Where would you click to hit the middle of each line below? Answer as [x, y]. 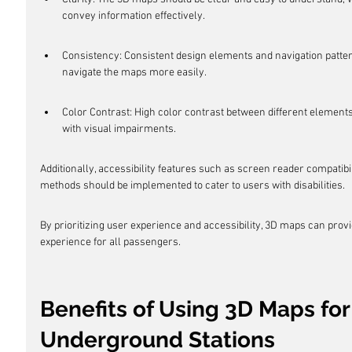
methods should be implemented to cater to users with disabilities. [192, 186]
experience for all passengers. [110, 242]
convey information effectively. [134, 16]
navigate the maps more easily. [134, 73]
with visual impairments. [119, 129]
